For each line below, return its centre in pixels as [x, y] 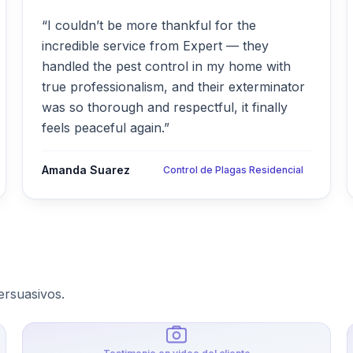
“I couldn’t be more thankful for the [149, 25]
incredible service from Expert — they [155, 46]
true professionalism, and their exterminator [173, 87]
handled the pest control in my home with [166, 66]
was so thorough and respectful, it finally [165, 107]
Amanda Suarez [86, 170]
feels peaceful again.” [106, 128]
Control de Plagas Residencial [233, 170]
